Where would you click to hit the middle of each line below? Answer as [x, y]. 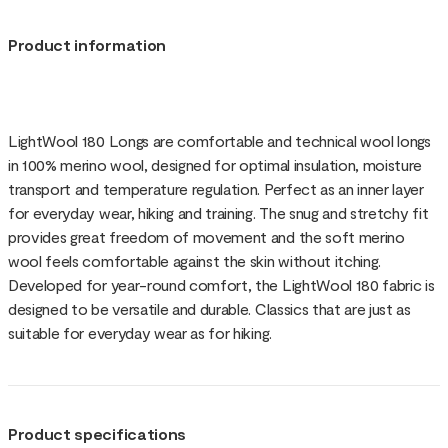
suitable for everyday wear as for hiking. [140, 332]
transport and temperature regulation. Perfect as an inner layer [216, 188]
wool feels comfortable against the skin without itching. [195, 260]
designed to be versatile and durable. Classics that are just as [209, 308]
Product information [87, 44]
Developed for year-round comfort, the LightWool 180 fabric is [221, 284]
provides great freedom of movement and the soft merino [206, 236]
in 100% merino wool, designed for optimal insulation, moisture [215, 164]
